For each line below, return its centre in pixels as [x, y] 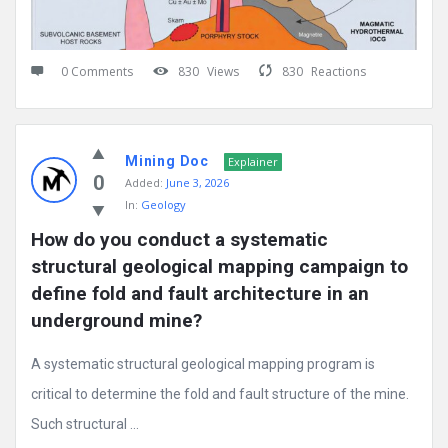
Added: [144, 183]
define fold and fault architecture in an [200, 294]
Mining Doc [167, 161]
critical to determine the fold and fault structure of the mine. [220, 394]
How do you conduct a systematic [179, 240]
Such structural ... [85, 424]
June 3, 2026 [197, 183]
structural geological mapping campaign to [219, 267]
